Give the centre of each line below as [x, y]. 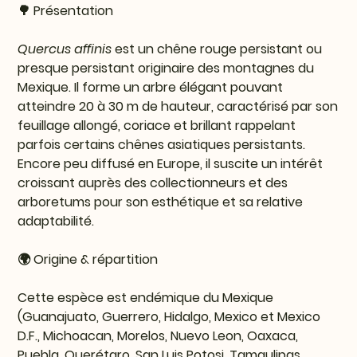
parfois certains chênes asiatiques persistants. [162, 145]
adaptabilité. [56, 222]
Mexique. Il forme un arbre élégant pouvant [151, 88]
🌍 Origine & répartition [88, 260]
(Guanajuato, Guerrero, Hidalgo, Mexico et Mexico [169, 317]
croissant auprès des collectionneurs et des [153, 183]
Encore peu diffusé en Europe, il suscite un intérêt [171, 164]
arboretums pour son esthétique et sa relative [161, 202]
